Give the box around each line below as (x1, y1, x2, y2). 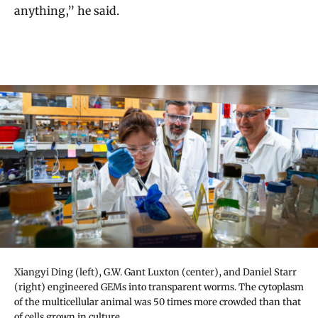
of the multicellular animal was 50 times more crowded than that (14, 295, 301, 308)
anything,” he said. (14, 3, 119, 18)
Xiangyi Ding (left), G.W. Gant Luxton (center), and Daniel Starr (14, 265, 297, 278)
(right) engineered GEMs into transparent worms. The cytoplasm (14, 280, 304, 293)
